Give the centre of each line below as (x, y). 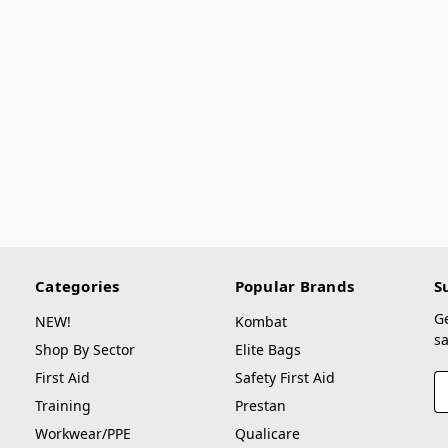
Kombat (260, 322)
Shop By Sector (85, 350)
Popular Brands (294, 286)
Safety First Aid (284, 378)
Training (63, 406)
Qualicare (267, 434)
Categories (77, 286)
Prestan (260, 406)
